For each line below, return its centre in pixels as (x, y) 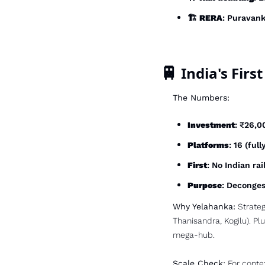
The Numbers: (201, 98)
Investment (211, 125)
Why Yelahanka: (204, 206)
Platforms (208, 145)
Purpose (205, 185)
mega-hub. (194, 235)
